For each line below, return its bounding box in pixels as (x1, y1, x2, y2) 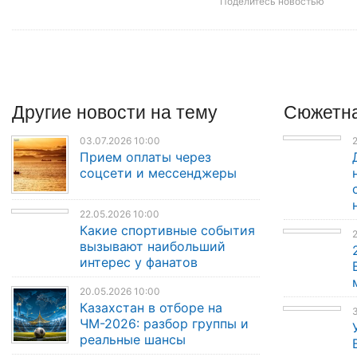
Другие (12, 97, 76, 124)
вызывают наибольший (80, 237, 226, 254)
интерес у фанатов (80, 253, 198, 270)
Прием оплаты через (80, 149, 212, 166)
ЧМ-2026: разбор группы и (80, 315, 249, 331)
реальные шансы (80, 331, 186, 347)
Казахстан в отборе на (80, 299, 223, 316)
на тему (151, 97, 218, 124)
